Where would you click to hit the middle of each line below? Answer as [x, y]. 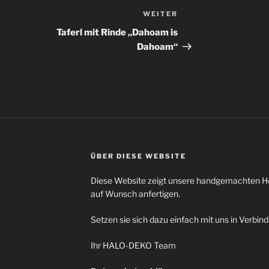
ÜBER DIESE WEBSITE [138, 156]
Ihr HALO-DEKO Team [133, 246]
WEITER [161, 14]
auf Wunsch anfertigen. [135, 194]
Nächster [199, 16]
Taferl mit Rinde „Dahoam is [117, 33]
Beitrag [195, 30]
